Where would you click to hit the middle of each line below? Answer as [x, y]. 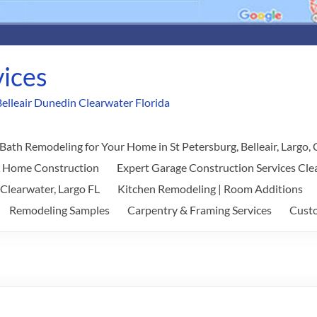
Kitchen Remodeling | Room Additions [210, 189]
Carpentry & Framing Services [200, 210]
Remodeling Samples [59, 210]
